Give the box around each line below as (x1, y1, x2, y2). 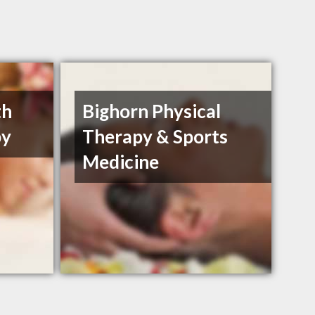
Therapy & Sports (82, 125, 229, 148)
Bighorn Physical (82, 100, 221, 123)
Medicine (82, 150, 160, 174)
